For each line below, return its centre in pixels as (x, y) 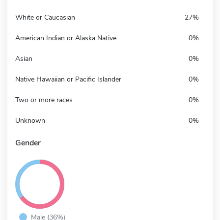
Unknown (30, 120)
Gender (28, 143)
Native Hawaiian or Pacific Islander (68, 79)
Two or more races (44, 100)
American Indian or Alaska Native (66, 38)
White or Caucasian (45, 17)
